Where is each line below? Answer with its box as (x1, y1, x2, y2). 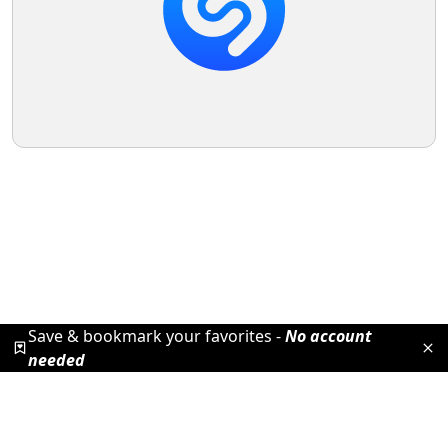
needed (27, 348, 85, 371)
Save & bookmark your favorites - (27, 324, 285, 347)
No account (284, 324, 372, 347)
